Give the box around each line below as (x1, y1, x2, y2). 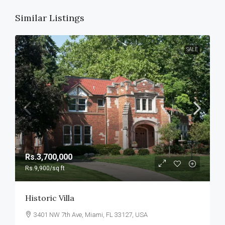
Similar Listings (15, 12, 84, 24)
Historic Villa (25, 193, 74, 203)
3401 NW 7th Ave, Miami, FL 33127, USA (34, 211, 148, 219)
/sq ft (50, 165, 65, 172)
